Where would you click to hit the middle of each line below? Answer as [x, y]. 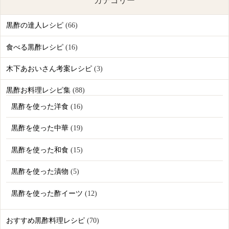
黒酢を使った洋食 [40, 107]
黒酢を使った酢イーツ [47, 193]
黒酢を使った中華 [40, 128]
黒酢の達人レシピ [35, 26]
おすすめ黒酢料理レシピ [45, 220]
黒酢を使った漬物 [40, 172]
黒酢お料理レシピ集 [38, 90]
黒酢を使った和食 [40, 150]
